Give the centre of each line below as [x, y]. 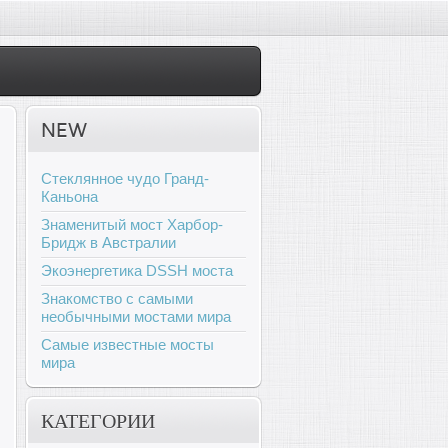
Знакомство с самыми [117, 298]
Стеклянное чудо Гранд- [125, 178]
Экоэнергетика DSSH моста [137, 270]
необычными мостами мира [136, 316]
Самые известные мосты [127, 344]
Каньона [69, 196]
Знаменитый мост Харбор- [132, 224]
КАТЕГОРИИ [98, 421]
